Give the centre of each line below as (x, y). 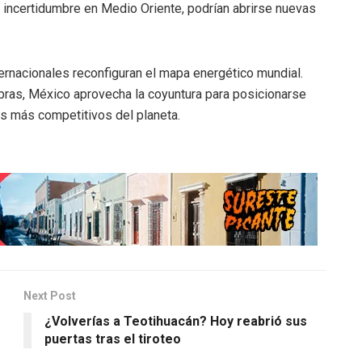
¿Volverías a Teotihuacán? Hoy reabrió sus (176, 322)
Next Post (50, 296)
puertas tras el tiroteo (113, 339)
